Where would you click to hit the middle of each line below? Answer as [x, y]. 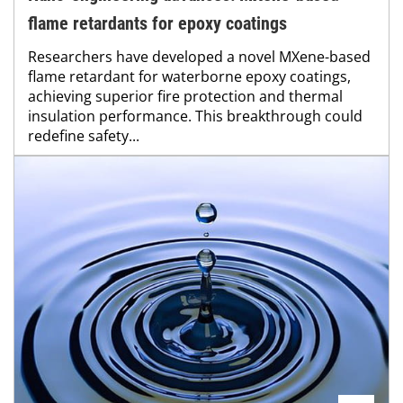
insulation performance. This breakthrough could [195, 116]
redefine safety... [84, 136]
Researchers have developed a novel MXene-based [199, 57]
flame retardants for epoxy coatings [157, 24]
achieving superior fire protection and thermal [185, 97]
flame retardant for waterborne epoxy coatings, [189, 77]
